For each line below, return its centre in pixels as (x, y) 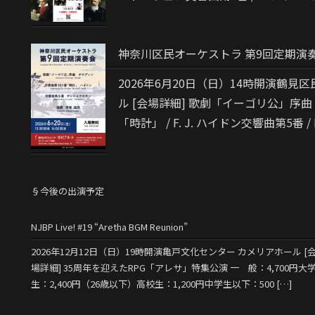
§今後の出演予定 (67, 191)
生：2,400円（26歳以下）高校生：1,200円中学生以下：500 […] (161, 284)
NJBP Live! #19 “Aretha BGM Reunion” (109, 226)
